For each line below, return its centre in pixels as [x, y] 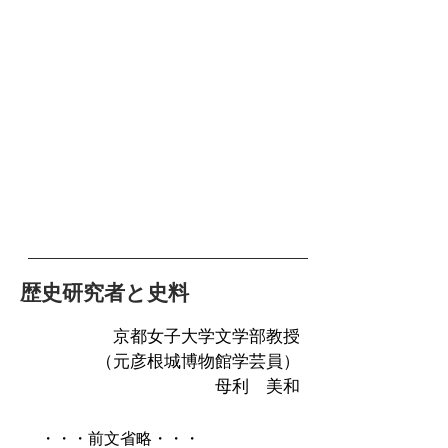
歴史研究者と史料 [104, 293]
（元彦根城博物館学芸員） [198, 361]
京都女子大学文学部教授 [206, 336]
